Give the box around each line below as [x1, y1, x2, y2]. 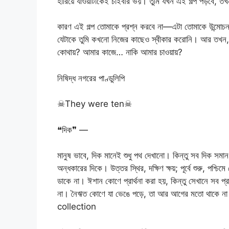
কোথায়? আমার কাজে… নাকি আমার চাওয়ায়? [57, 47, 182, 58]
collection [57, 201, 96, 212]
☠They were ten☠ [57, 99, 132, 109]
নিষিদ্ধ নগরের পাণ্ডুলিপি [57, 73, 125, 83]
